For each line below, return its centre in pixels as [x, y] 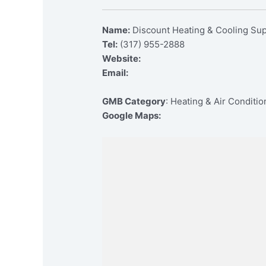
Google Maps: [132, 116]
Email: [115, 73]
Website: [122, 59]
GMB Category [134, 102]
